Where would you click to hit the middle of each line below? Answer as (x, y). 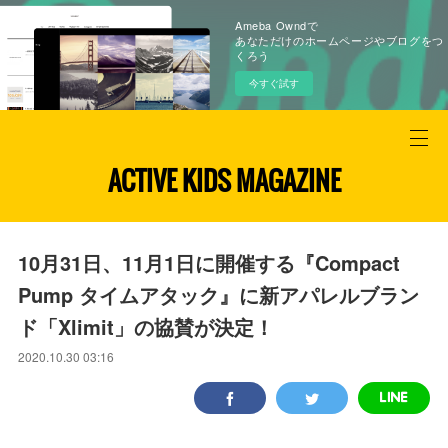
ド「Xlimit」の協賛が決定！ (146, 326)
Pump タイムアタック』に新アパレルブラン (219, 294)
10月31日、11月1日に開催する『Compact (209, 262)
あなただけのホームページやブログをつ (339, 40)
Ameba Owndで (277, 25)
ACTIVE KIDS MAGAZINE (224, 180)
